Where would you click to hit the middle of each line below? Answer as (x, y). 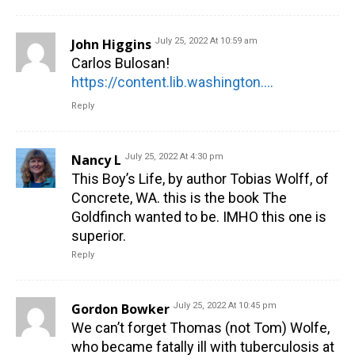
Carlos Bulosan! (120, 63)
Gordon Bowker (120, 309)
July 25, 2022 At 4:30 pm (174, 157)
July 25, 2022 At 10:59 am (206, 41)
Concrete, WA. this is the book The (179, 198)
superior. (99, 236)
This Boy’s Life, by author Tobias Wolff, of (200, 179)
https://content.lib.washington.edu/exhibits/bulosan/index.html (269, 82)
